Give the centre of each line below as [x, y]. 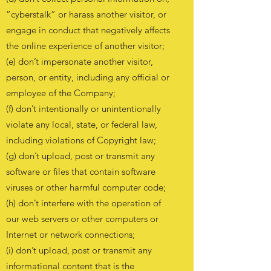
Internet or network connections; [70, 234]
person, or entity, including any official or [88, 77]
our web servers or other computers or [82, 219]
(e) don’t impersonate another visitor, [80, 61]
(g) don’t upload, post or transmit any [80, 156]
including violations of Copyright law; [81, 140]
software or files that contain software [81, 171]
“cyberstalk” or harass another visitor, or [86, 14]
